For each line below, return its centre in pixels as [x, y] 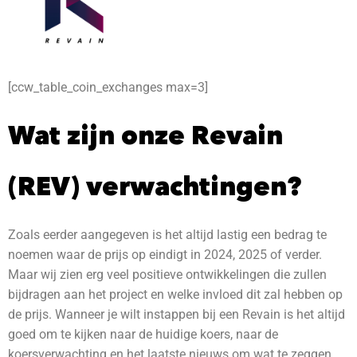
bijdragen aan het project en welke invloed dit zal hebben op [175, 295]
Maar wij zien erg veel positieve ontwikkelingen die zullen [167, 275]
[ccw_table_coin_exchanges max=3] [108, 88]
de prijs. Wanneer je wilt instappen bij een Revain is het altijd [177, 315]
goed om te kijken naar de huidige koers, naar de [143, 335]
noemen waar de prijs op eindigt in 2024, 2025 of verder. [165, 255]
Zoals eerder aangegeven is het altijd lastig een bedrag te [167, 235]
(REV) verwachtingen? [155, 186]
